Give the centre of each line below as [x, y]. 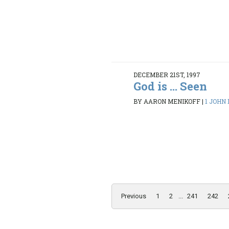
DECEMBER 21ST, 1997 [167, 75]
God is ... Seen [170, 86]
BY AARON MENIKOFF [167, 101]
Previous [134, 196]
